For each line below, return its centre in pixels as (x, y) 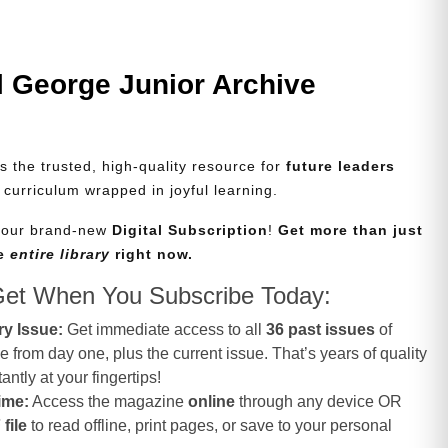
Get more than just (351, 230)
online (212, 402)
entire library (60, 254)
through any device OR (319, 402)
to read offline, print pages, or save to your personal (210, 426)
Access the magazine (109, 402)
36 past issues (321, 330)
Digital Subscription (190, 230)
